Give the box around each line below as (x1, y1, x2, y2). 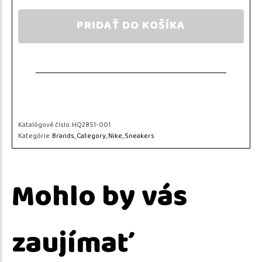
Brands (52, 130, 74, 143)
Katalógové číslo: (18, 119, 72, 132)
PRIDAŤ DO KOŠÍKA (77, 16, 185, 36)
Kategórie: (18, 130, 52, 143)
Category (77, 130, 106, 143)
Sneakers (125, 130, 154, 143)
